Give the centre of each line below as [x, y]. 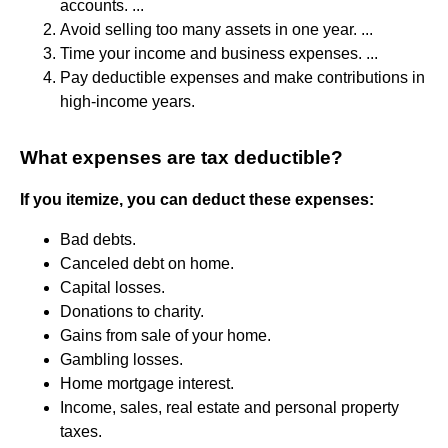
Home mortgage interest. [147, 383]
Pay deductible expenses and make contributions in [242, 77]
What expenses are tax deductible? [181, 157]
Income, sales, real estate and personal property [229, 407]
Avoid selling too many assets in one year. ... [216, 29]
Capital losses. [112, 287]
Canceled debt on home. [147, 263]
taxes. [81, 431]
